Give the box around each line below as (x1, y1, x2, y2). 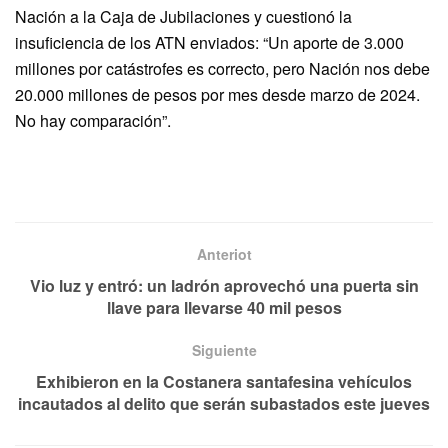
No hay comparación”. (15, 109, 171, 133)
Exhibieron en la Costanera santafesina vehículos (36, 370, 412, 394)
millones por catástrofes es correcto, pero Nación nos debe (15, 57, 430, 81)
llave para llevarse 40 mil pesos (106, 296, 342, 320)
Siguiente (191, 340, 257, 361)
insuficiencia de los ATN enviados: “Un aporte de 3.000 (15, 31, 404, 55)
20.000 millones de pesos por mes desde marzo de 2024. (15, 83, 420, 107)
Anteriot (196, 244, 252, 265)
